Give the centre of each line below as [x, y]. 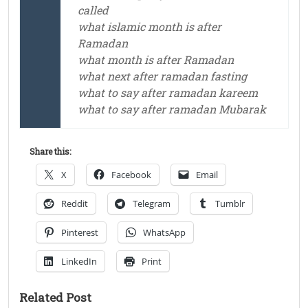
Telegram [152, 204]
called [93, 10]
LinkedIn [79, 262]
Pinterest [80, 233]
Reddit [75, 204]
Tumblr [230, 204]
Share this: [50, 152]
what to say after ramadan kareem [168, 93]
